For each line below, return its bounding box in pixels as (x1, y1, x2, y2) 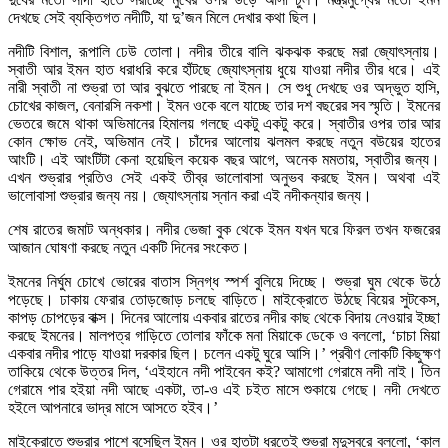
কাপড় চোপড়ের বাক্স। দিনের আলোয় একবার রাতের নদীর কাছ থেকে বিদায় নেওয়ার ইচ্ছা (8, 308, 440, 326)
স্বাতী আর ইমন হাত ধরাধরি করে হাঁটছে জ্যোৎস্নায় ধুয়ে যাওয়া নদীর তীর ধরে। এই (8, 60, 440, 78)
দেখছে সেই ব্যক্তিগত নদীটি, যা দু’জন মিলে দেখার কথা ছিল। (8, 8, 319, 26)
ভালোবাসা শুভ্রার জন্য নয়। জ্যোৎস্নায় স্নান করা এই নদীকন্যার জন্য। (8, 186, 372, 204)
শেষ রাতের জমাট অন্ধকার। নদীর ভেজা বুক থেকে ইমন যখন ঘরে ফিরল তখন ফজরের (8, 220, 440, 238)
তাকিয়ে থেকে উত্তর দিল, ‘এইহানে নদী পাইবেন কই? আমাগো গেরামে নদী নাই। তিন (8, 362, 440, 380)
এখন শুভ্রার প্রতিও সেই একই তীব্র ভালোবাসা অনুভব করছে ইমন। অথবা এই (8, 168, 440, 186)
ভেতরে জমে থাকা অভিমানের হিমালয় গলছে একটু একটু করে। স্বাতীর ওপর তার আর (8, 114, 440, 132)
